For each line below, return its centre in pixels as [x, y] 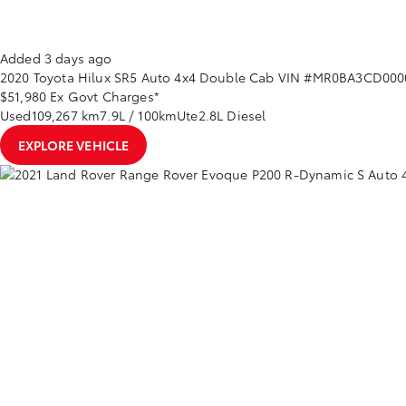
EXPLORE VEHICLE [74, 145]
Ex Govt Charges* [105, 96]
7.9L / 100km [139, 115]
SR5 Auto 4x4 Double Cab [194, 77]
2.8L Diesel [232, 115]
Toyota [53, 77]
